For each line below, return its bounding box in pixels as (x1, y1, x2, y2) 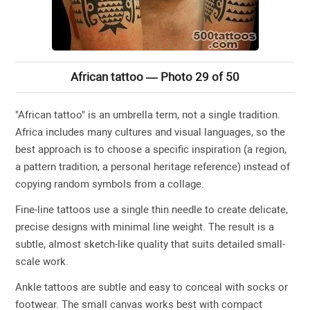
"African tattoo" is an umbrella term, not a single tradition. (15, 109, 281, 121)
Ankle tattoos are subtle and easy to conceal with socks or (15, 281, 289, 293)
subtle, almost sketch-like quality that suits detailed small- (15, 238, 286, 250)
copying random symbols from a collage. (15, 178, 205, 190)
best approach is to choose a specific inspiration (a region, (15, 143, 287, 156)
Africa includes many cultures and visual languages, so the (15, 126, 286, 138)
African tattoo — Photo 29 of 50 (71, 70, 239, 84)
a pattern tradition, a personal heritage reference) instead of (15, 161, 291, 173)
